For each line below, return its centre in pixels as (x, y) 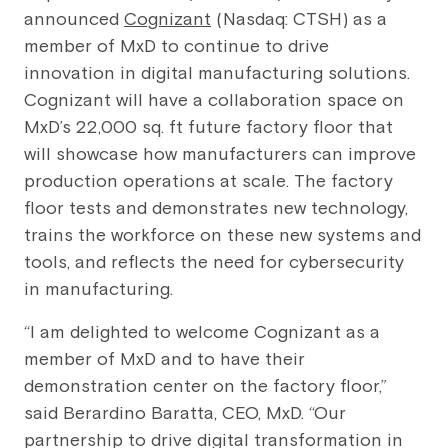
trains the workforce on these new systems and (222, 236)
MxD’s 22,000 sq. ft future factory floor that (208, 128)
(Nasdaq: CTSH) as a (299, 20)
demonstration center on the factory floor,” (205, 387)
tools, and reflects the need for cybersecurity (214, 263)
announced (74, 20)
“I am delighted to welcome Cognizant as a (202, 333)
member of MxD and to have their (164, 360)
